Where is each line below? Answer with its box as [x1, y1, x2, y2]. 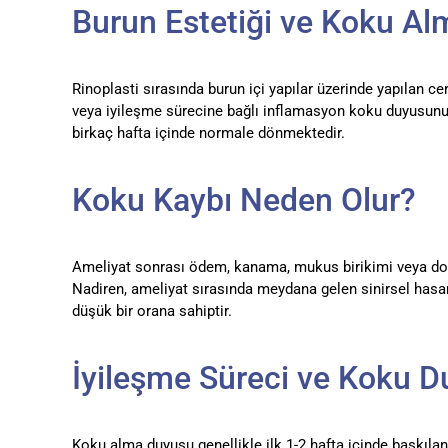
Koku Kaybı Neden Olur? [71, 181, 416, 220]
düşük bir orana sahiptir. [71, 302, 232, 321]
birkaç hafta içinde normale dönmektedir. [71, 124, 345, 143]
